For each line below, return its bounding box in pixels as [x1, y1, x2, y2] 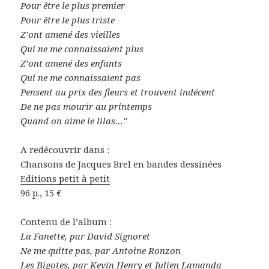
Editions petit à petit [20, 172, 110, 185]
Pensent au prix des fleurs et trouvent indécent [20, 86, 216, 98]
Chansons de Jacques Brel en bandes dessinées [20, 158, 222, 171]
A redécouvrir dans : [20, 144, 110, 156]
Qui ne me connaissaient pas [20, 71, 141, 84]
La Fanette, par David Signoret [20, 230, 151, 243]
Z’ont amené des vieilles [20, 28, 121, 41]
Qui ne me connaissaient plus [20, 43, 144, 55]
